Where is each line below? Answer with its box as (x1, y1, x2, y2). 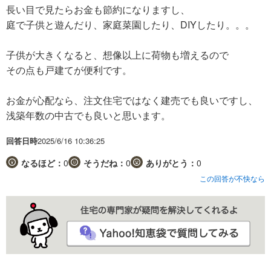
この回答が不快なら (200, 172, 265, 183)
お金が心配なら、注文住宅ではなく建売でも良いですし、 (6, 93, 258, 107)
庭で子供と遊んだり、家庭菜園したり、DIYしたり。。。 (6, 17, 255, 31)
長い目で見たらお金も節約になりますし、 (6, 2, 190, 16)
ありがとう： (146, 156, 197, 169)
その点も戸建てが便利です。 (6, 62, 132, 77)
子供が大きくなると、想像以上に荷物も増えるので (6, 47, 229, 62)
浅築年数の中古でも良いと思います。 (6, 108, 171, 122)
